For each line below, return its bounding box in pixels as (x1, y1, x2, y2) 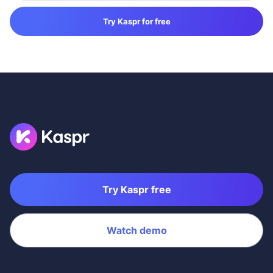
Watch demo (106, 224, 167, 236)
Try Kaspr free (102, 183, 171, 196)
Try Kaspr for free (102, 16, 171, 26)
